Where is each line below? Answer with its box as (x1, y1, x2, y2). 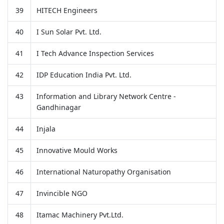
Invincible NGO (36, 188, 87, 198)
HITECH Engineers (36, 5, 97, 15)
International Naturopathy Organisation (36, 166, 171, 176)
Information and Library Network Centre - (36, 91, 176, 101)
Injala (36, 123, 55, 133)
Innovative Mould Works (36, 145, 117, 155)
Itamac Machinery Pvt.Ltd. (36, 209, 123, 219)
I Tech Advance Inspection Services (36, 48, 154, 58)
